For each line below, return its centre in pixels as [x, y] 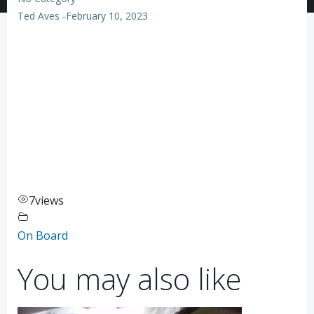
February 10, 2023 [107, 16]
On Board [43, 235]
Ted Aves [39, 16]
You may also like [130, 278]
